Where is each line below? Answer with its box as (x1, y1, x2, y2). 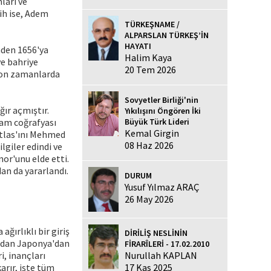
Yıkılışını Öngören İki (125, 105, 201, 116)
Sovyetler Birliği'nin (125, 94, 198, 105)
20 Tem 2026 (125, 63, 176, 76)
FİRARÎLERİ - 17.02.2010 (125, 238, 209, 249)
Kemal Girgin (125, 126, 179, 139)
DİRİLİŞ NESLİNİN (125, 227, 188, 238)
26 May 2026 (125, 192, 174, 205)
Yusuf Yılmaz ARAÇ (125, 180, 199, 193)
